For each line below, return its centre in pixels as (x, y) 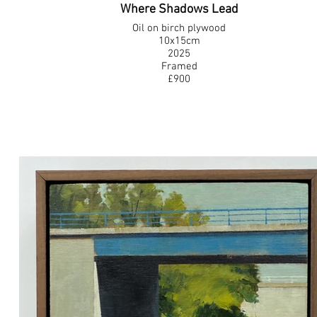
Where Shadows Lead (179, 10)
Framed (179, 67)
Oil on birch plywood (179, 28)
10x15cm (179, 41)
